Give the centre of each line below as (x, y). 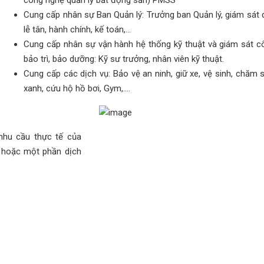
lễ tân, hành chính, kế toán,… (77, 29)
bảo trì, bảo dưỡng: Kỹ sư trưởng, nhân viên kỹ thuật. (124, 59)
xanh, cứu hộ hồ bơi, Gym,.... (77, 88)
